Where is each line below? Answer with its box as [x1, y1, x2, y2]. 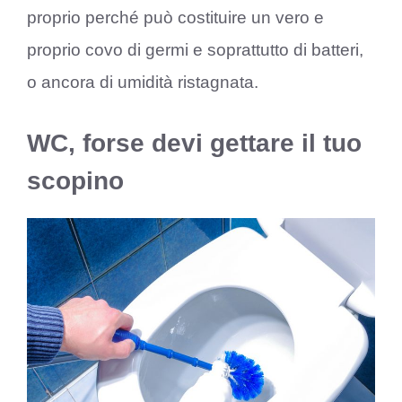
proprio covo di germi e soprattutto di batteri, [27, 40, 363, 60]
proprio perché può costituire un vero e [27, 8, 324, 28]
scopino [27, 166, 124, 195]
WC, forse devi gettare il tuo [27, 128, 362, 157]
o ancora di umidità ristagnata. [27, 73, 258, 92]
